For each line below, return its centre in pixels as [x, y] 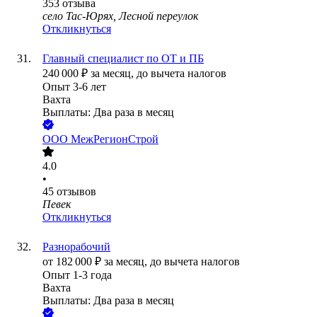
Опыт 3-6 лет [74, 87]
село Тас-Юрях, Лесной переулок [120, 16]
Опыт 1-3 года [77, 275]
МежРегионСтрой [115, 139]
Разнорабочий [76, 247]
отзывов [76, 192]
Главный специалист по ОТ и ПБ [123, 59]
